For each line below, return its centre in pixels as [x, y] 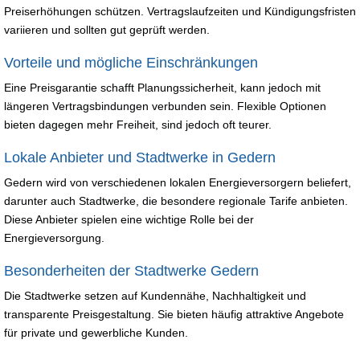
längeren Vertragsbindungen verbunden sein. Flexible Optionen [165, 106]
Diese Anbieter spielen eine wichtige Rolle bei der [129, 219]
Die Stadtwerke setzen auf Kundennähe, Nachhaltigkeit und [155, 295]
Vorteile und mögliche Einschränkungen [131, 62]
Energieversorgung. [54, 237]
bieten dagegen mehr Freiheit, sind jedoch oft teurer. [138, 124]
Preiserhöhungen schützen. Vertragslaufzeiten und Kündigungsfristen [180, 11]
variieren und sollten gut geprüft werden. [107, 29]
